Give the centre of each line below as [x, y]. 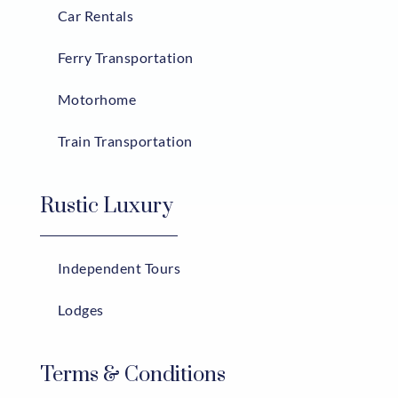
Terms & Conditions [132, 375]
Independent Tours [119, 268]
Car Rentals [96, 16]
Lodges [80, 310]
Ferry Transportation [125, 58]
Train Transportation [125, 141]
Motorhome [97, 99]
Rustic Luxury [106, 207]
